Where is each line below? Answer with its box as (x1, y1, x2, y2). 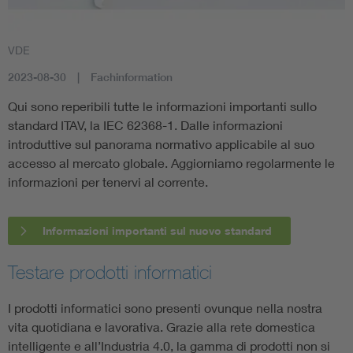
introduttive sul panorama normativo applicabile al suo (8, 136, 314, 152)
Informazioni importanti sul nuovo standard (43, 224, 272, 238)
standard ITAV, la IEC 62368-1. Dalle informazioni (8, 117, 283, 133)
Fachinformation (91, 70, 173, 85)
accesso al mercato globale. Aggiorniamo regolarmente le (8, 155, 335, 171)
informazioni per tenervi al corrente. (8, 174, 208, 190)
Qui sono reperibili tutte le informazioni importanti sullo (8, 98, 317, 114)
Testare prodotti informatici (8, 261, 212, 284)
